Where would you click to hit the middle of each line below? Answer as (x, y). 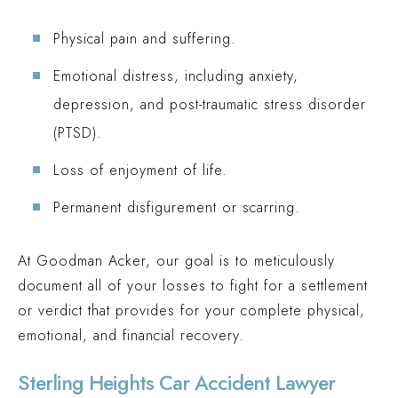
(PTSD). (78, 133)
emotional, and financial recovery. (131, 335)
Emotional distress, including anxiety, (176, 76)
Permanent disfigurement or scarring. (177, 207)
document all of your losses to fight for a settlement (193, 286)
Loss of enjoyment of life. (140, 170)
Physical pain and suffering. (145, 39)
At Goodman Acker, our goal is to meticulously (176, 261)
